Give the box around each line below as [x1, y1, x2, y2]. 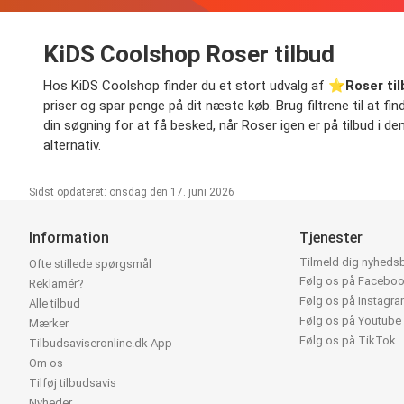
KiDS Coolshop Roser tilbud [43, 41, 335, 69]
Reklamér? [29, 277, 84, 291]
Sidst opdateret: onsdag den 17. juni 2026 [29, 186, 234, 199]
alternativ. [43, 137, 101, 154]
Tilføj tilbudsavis [29, 376, 116, 390]
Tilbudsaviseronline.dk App [29, 336, 172, 351]
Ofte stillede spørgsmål [29, 257, 151, 271]
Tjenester [299, 229, 363, 247]
